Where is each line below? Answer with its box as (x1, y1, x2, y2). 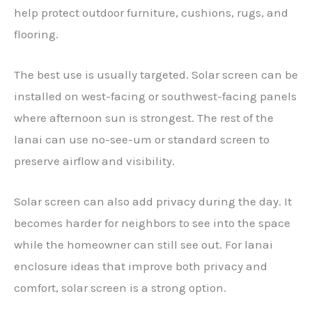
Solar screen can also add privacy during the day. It (14, 194, 292, 209)
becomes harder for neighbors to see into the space (14, 216, 290, 231)
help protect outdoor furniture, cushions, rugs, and (14, 6, 288, 19)
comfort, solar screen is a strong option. (14, 281, 226, 295)
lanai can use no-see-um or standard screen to (14, 132, 270, 147)
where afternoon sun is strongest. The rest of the (14, 111, 274, 125)
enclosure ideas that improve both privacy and (14, 259, 267, 274)
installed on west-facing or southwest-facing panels (14, 89, 297, 104)
